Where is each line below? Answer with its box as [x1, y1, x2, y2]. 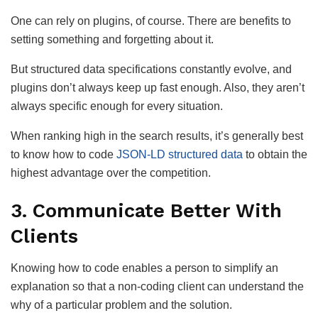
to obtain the [243, 148, 307, 160]
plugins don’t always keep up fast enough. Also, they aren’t [11, 81, 305, 94]
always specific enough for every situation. [11, 99, 223, 112]
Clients [11, 225, 78, 248]
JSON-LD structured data [116, 148, 243, 160]
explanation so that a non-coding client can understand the [11, 280, 304, 292]
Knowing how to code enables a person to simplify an [11, 261, 278, 274]
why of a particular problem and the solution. [11, 298, 232, 311]
